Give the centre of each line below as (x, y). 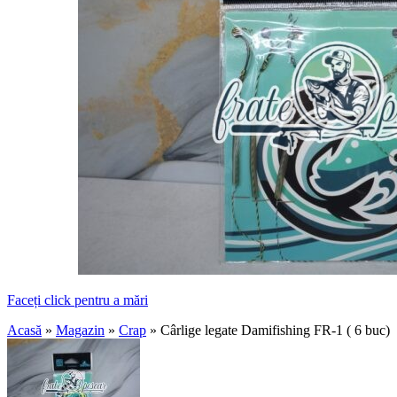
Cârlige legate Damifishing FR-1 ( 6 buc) (275, 330)
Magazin (80, 330)
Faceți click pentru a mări (78, 300)
